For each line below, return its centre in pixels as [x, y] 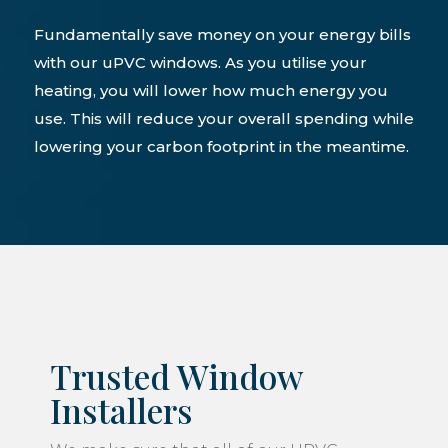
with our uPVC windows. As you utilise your [200, 62]
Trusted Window [176, 375]
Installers [121, 409]
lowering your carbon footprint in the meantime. [221, 146]
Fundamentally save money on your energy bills [222, 34]
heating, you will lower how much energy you [210, 90]
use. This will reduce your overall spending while [223, 118]
